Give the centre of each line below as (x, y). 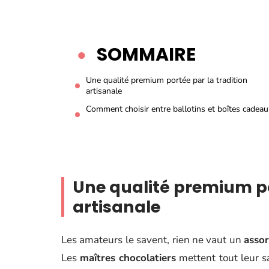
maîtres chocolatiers (128, 258)
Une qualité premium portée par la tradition (167, 80)
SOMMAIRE (146, 55)
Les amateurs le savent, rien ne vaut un (153, 240)
